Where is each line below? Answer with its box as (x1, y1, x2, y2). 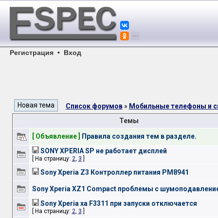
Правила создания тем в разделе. (81, 132, 197, 140)
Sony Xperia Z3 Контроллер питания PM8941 (40, 168, 189, 176)
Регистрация (10, 49, 54, 56)
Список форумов (65, 102, 123, 110)
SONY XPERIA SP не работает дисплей (40, 147, 167, 155)
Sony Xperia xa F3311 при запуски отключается (40, 200, 197, 207)
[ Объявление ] (32, 132, 80, 140)
